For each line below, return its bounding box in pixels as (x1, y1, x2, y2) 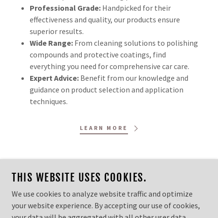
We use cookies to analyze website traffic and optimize (12, 189, 193, 199)
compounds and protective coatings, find (29, 50, 166, 60)
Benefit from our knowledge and (78, 73, 188, 83)
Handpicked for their (100, 3, 171, 13)
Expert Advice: (29, 73, 79, 83)
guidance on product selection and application (29, 85, 183, 95)
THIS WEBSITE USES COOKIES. (12, 171, 146, 184)
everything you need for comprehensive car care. (29, 61, 189, 72)
